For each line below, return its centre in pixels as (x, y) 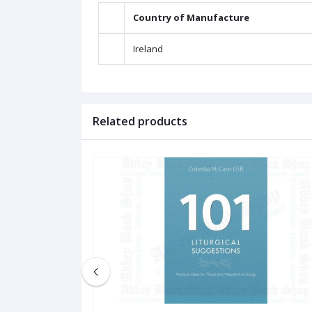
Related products (140, 122)
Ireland (148, 49)
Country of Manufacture (191, 18)
